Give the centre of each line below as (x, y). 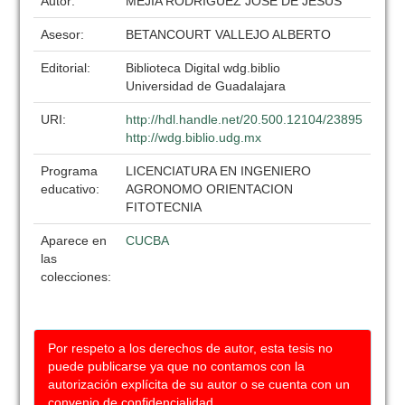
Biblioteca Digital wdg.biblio (203, 68)
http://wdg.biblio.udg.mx (194, 137)
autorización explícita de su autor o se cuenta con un (199, 384)
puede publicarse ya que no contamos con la (177, 366)
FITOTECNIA (164, 207)
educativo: (72, 189)
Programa (70, 171)
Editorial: (68, 68)
